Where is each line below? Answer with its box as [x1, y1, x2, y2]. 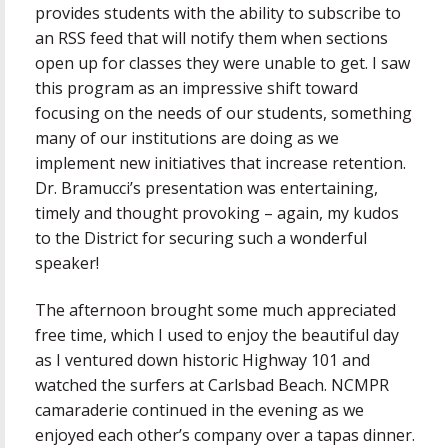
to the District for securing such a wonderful [35, 227, 367, 250]
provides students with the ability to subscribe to [35, 2, 401, 25]
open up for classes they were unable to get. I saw [35, 52, 410, 75]
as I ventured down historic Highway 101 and [35, 348, 370, 371]
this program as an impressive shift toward [35, 77, 358, 100]
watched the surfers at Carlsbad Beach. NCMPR [35, 373, 389, 396]
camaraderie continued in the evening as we [35, 398, 364, 421]
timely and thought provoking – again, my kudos [35, 202, 399, 225]
